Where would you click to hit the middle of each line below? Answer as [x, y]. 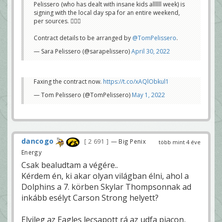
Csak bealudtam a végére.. [70, 165]
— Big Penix [128, 141]
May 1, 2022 [148, 95]
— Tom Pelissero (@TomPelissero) [83, 95]
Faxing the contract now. [68, 82]
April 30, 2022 [151, 52]
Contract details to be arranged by [83, 38]
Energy [31, 152]
